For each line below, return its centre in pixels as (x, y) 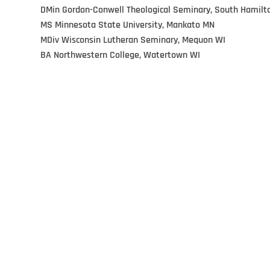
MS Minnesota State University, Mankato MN (127, 25)
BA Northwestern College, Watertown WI (120, 55)
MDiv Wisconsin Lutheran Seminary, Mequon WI (133, 40)
